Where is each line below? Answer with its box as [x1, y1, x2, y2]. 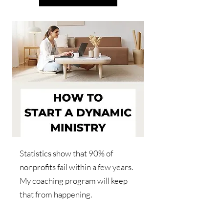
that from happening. [20, 189, 92, 199]
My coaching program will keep [20, 175, 128, 186]
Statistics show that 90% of [20, 148, 113, 158]
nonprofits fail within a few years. [20, 161, 133, 172]
